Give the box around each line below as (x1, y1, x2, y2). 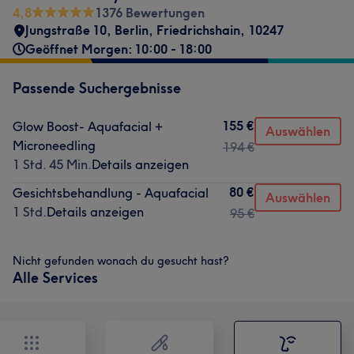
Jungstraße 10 (25, 22, 107, 38)
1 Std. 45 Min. (13, 156, 92, 172)
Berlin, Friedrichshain (115, 22, 240, 38)
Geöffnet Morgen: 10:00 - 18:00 (25, 41, 212, 57)
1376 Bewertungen (95, 5, 205, 21)
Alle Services (13, 269, 98, 287)
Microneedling (13, 137, 96, 153)
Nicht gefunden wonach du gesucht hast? (13, 254, 229, 268)
